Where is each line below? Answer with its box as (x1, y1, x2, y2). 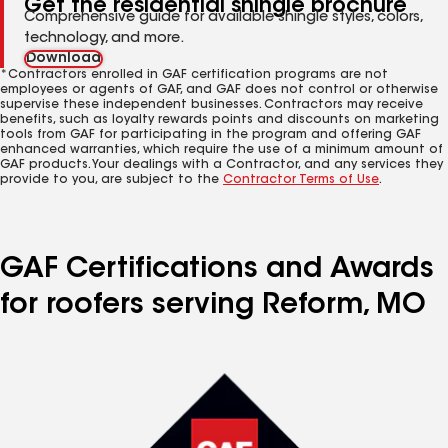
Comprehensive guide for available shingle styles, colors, (24, 11, 422, 25)
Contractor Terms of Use (223, 174, 379, 186)
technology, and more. (24, 32, 184, 46)
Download (26, 52, 101, 66)
